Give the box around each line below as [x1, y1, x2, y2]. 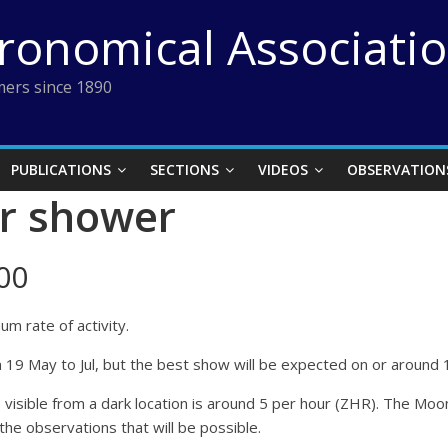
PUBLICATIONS [11, 160, 111, 179]
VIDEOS [258, 160, 308, 179]
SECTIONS [150, 160, 219, 179]
